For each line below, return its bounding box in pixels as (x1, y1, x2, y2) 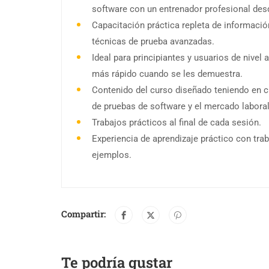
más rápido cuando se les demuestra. (92, 68, 243, 80)
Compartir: (61, 208, 106, 220)
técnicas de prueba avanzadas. (92, 36, 214, 47)
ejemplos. (92, 150, 131, 161)
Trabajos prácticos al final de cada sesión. (92, 117, 261, 128)
